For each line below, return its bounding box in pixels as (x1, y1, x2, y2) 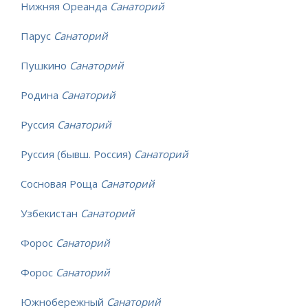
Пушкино (21, 58, 69, 73)
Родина (21, 88, 61, 102)
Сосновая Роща (21, 177, 100, 191)
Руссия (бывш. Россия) (21, 147, 134, 162)
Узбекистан (21, 206, 80, 221)
